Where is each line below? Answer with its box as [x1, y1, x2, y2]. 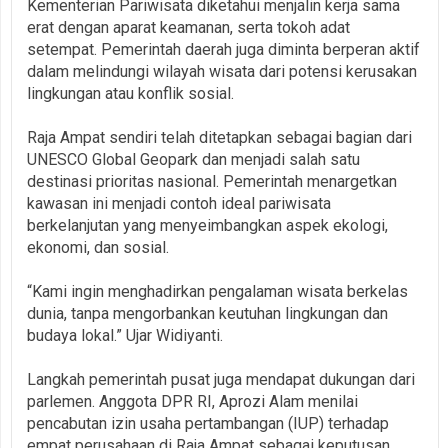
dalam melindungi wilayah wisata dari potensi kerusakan [27, 61, 417, 81]
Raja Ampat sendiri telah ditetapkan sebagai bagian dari [27, 127, 412, 147]
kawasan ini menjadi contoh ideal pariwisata [27, 193, 331, 213]
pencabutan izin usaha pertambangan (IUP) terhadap [27, 413, 389, 433]
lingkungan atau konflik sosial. [27, 83, 234, 103]
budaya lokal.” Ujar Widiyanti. [27, 325, 223, 345]
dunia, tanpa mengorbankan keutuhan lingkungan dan [27, 303, 388, 323]
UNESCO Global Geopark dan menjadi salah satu [27, 149, 360, 169]
